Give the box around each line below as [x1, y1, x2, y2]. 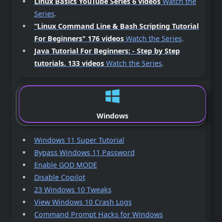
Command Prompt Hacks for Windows [34, 210, 163, 220]
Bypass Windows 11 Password [34, 148, 135, 158]
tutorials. [34, 58, 66, 68]
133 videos [67, 58, 104, 68]
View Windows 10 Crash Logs [34, 197, 132, 207]
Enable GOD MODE [34, 160, 97, 170]
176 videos [87, 34, 124, 44]
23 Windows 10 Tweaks [34, 185, 111, 195]
